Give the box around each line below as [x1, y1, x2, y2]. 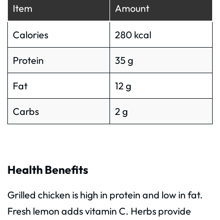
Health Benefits [7, 162, 88, 177]
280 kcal [114, 28, 151, 41]
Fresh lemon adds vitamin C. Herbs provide [7, 205, 191, 218]
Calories [12, 28, 48, 41]
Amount [114, 1, 149, 14]
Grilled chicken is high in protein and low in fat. [7, 189, 203, 201]
